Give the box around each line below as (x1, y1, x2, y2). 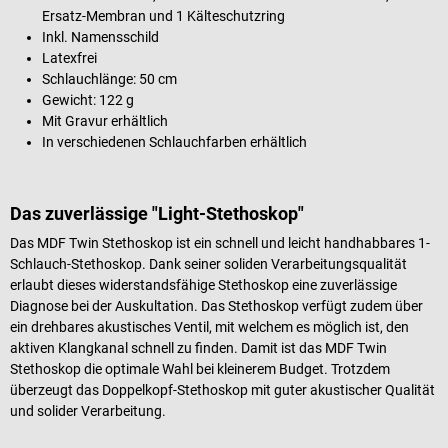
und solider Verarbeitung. (10, 402, 169, 419)
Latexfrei (42, 49, 97, 66)
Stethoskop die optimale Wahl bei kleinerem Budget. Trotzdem (10, 360, 390, 377)
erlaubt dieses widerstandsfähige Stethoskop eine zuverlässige (10, 276, 397, 293)
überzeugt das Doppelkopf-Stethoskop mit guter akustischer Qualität (10, 381, 435, 398)
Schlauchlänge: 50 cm (42, 70, 177, 87)
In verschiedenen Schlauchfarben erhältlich (42, 133, 307, 150)
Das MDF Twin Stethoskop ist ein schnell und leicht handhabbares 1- (10, 234, 430, 251)
